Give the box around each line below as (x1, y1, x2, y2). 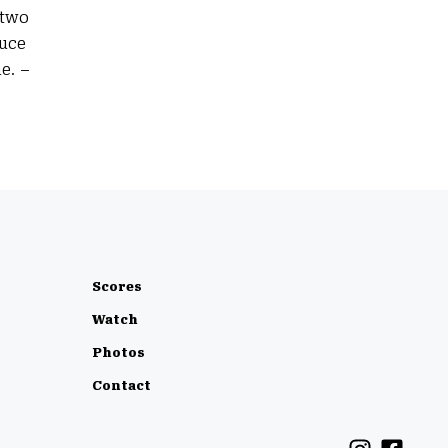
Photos (92, 344, 145, 361)
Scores (92, 278, 142, 295)
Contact (92, 377, 151, 394)
